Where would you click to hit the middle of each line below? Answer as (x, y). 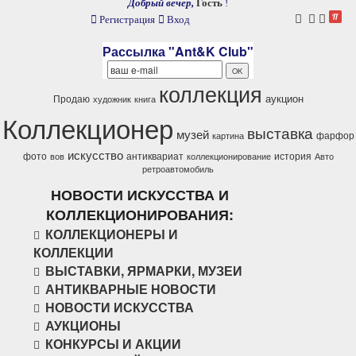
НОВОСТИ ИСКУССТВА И (140, 195)
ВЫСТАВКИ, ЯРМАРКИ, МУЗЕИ (144, 271)
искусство (95, 155)
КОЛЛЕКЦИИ (74, 252)
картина (228, 135)
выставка (280, 133)
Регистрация (126, 19)
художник (112, 99)
